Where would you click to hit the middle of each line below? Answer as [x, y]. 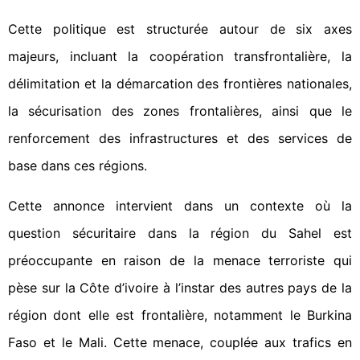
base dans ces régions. [78, 166]
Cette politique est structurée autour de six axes [180, 29]
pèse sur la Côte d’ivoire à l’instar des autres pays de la [180, 288]
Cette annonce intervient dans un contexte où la [180, 206]
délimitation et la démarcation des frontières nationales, [180, 84]
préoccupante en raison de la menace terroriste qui [180, 260]
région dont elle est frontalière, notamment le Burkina [180, 315]
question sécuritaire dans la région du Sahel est [180, 233]
